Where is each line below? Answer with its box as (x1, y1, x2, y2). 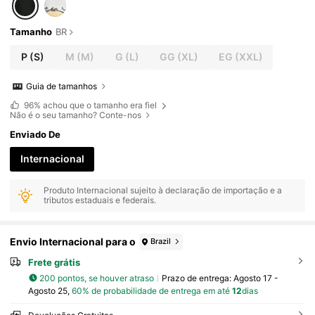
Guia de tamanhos (26, 81, 98, 92)
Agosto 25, (27, 285, 72, 297)
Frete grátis (27, 256, 80, 268)
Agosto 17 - (233, 272, 278, 283)
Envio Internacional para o (10, 236, 136, 248)
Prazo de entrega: (161, 272, 233, 283)
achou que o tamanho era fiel (40, 100, 159, 111)
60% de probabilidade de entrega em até (71, 285, 232, 297)
